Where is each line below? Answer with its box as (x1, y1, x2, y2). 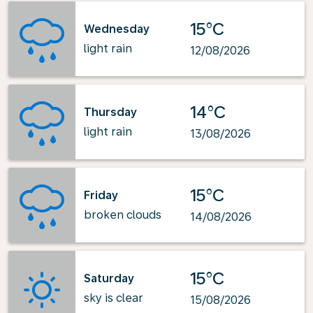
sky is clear (84, 291, 143, 305)
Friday (84, 188, 118, 202)
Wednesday (84, 22, 150, 36)
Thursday (84, 105, 137, 119)
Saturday (84, 271, 134, 285)
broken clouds (84, 208, 161, 221)
